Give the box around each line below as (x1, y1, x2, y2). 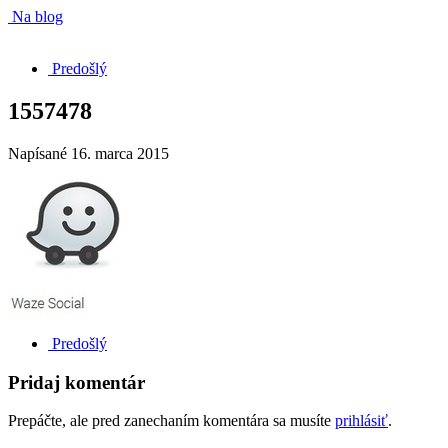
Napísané (8, 144, 71, 162)
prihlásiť (335, 412, 388, 430)
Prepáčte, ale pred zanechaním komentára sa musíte (8, 412, 335, 430)
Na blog (8, 8, 63, 25)
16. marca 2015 (71, 144, 169, 162)
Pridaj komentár (8, 371, 145, 393)
